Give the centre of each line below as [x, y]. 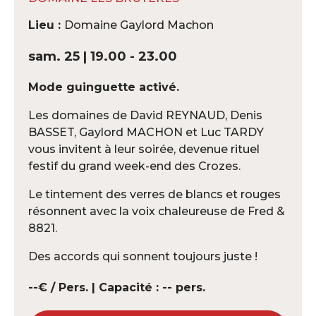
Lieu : [46, 25]
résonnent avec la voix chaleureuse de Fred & [157, 211]
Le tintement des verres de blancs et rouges [154, 194]
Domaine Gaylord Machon [139, 25]
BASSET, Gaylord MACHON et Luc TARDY [146, 132]
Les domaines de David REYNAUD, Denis [145, 115]
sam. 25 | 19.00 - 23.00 [103, 56]
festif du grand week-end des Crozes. [134, 166]
